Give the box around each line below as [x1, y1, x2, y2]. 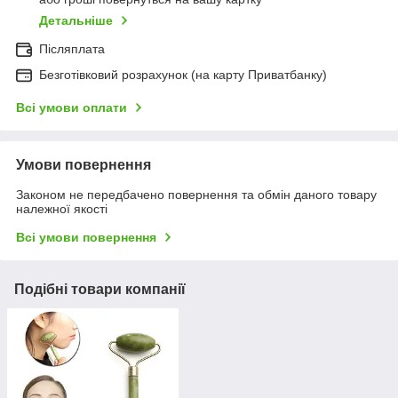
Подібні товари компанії [14, 282, 186, 298]
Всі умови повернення [16, 230, 156, 245]
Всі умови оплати [16, 100, 127, 115]
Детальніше [39, 13, 113, 28]
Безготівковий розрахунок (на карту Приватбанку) [39, 68, 327, 83]
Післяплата [39, 42, 105, 57]
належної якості [16, 202, 107, 217]
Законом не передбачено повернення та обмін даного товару [16, 187, 377, 203]
